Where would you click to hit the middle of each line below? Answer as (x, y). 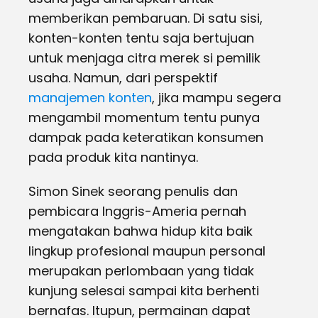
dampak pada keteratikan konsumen (146, 137)
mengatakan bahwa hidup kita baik (141, 231)
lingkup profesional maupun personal (147, 251)
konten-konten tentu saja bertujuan (141, 38)
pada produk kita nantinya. (113, 157)
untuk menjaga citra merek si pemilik (144, 58)
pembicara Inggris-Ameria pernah (137, 211)
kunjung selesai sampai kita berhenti (144, 291)
